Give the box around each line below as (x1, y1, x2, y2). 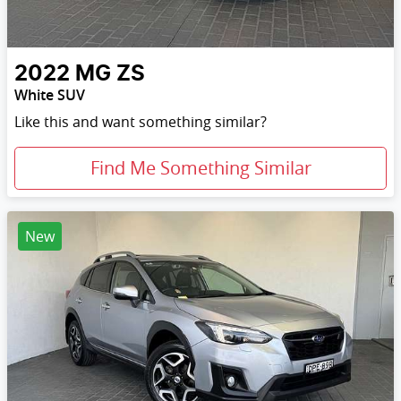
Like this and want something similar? (14, 112, 267, 132)
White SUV (14, 85, 85, 106)
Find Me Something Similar (90, 156, 311, 181)
